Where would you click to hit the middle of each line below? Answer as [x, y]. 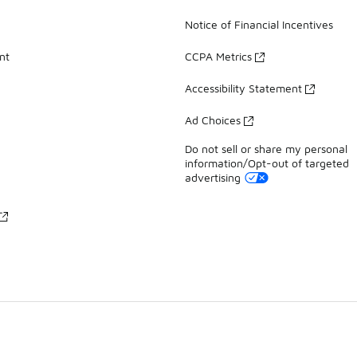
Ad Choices [213, 120]
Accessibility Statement [243, 88]
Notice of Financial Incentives [259, 25]
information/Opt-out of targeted [267, 163]
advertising [213, 178]
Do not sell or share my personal [266, 149]
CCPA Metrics [218, 57]
